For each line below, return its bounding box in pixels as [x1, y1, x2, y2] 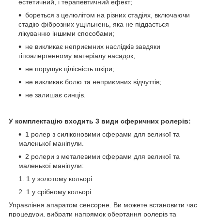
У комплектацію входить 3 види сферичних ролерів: [9, 117, 191, 125]
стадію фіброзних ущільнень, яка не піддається [18, 20, 169, 28]
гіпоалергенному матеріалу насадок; [18, 51, 135, 60]
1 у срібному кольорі [26, 187, 91, 196]
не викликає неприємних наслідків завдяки [25, 42, 160, 50]
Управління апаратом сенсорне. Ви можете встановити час [9, 201, 197, 209]
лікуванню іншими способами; [18, 29, 114, 37]
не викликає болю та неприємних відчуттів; [25, 77, 161, 86]
